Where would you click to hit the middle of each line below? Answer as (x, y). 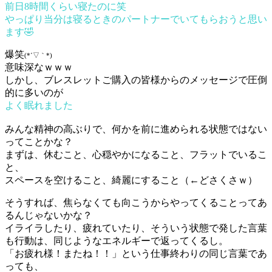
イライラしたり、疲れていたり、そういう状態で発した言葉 (136, 228)
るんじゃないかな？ (49, 215)
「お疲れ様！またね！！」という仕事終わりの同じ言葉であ (136, 253)
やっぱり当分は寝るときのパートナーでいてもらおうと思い (136, 19)
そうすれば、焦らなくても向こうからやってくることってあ (136, 202)
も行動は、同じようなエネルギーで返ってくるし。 (117, 240)
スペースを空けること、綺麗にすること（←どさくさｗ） (131, 180)
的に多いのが (34, 92)
